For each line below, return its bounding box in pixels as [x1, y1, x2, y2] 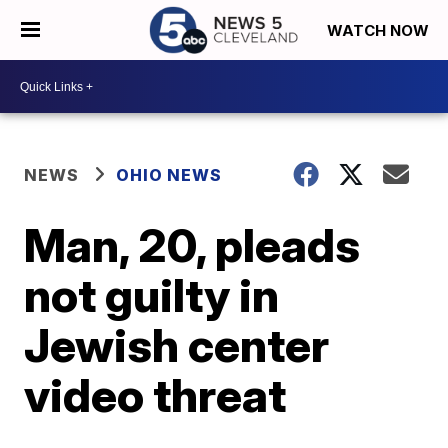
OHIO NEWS [116, 165, 223, 185]
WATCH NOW [327, 21, 433, 41]
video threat [24, 367, 287, 423]
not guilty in [24, 267, 280, 323]
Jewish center [24, 317, 330, 373]
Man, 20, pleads [24, 217, 361, 273]
